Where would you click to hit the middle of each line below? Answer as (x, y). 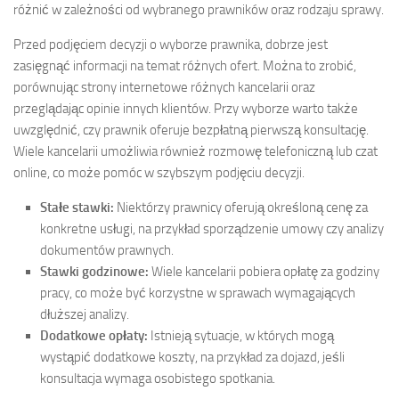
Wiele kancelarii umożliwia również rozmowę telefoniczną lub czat (195, 151)
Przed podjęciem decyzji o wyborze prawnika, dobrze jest (171, 44)
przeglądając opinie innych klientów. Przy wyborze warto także (186, 108)
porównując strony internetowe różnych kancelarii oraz (164, 87)
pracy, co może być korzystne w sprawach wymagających (198, 293)
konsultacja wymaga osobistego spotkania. (158, 378)
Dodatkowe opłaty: (94, 335)
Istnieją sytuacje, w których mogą (241, 335)
